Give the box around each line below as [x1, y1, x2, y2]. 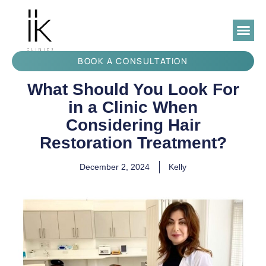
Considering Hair [65, 116, 201, 134]
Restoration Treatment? [39, 134, 227, 152]
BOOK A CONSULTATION [78, 55, 188, 66]
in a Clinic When [68, 98, 198, 116]
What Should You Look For [27, 80, 239, 99]
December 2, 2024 [80, 162, 150, 172]
